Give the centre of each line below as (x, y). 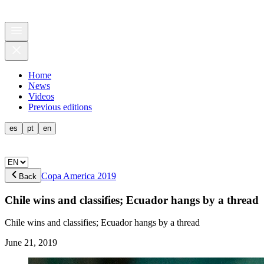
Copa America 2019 (79, 176)
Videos (41, 96)
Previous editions (60, 107)
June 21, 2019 (31, 243)
